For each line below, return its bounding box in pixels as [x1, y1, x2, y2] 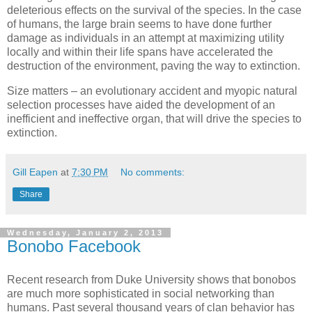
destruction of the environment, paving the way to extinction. [7, 60, 300, 72]
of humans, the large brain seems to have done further [7, 18, 272, 31]
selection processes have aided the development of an [7, 99, 275, 111]
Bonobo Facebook [7, 237, 141, 256]
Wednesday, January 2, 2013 [7, 228, 164, 237]
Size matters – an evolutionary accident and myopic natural [7, 85, 297, 97]
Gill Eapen [13, 166, 58, 178]
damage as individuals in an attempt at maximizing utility [7, 32, 284, 45]
